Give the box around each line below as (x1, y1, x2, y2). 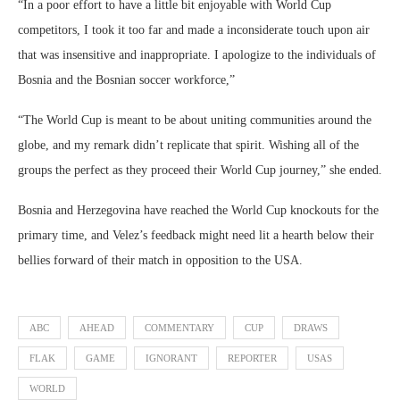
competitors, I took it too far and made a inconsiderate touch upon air (18, 23, 370, 37)
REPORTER (228, 353, 277, 363)
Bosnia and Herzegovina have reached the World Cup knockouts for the (18, 204, 379, 217)
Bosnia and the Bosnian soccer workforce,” (18, 73, 235, 87)
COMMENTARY (145, 322, 214, 333)
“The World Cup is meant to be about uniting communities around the (18, 113, 371, 127)
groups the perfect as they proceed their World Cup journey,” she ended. (18, 163, 382, 177)
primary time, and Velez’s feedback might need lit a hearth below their (18, 229, 374, 242)
